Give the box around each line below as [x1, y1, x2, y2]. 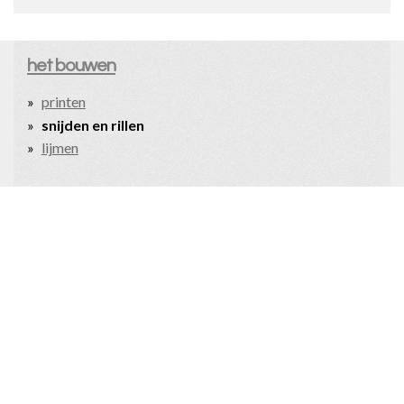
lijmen [41, 139, 78, 157]
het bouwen [27, 56, 115, 75]
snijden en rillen [41, 115, 144, 133]
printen [41, 93, 86, 110]
